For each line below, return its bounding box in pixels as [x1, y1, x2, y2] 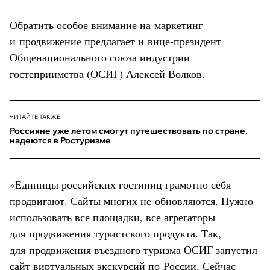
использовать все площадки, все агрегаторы [10, 209, 215, 224]
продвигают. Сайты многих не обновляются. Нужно [10, 193, 253, 208]
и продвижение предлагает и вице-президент [10, 33, 221, 48]
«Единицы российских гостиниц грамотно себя [10, 177, 231, 192]
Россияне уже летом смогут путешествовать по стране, [10, 125, 248, 136]
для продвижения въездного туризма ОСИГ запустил [10, 242, 257, 257]
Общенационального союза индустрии [10, 49, 190, 64]
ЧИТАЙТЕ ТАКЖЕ [10, 112, 60, 121]
